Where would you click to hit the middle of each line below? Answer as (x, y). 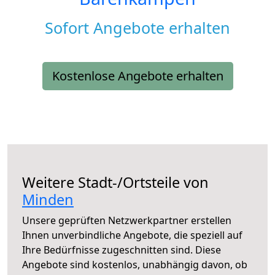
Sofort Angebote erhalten (137, 28)
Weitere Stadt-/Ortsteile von (115, 183)
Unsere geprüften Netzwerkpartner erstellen (127, 221)
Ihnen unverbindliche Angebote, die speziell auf (132, 235)
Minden (48, 200)
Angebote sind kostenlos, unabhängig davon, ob (135, 265)
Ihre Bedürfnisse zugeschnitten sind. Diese (122, 250)
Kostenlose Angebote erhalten (137, 76)
